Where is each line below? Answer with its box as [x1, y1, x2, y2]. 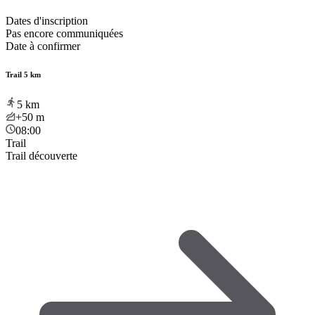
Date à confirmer [6, 39, 80, 52]
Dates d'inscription [6, 14, 88, 27]
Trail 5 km [6, 70, 41, 79]
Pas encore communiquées [6, 27, 123, 39]
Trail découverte [6, 149, 77, 162]
